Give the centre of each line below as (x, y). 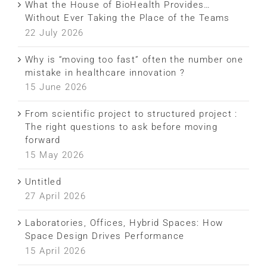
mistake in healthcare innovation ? (105, 72)
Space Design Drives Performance (105, 236)
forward (43, 140)
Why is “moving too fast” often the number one (134, 59)
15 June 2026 (56, 87)
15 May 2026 (55, 155)
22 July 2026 (55, 32)
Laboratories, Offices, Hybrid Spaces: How (124, 223)
